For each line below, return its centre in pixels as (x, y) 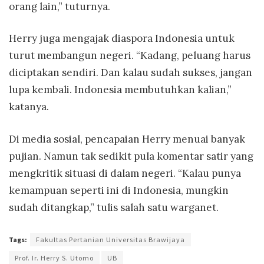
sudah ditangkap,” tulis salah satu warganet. (114, 207)
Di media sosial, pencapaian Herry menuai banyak (127, 139)
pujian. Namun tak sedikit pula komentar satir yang (131, 156)
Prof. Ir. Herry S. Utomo (54, 258)
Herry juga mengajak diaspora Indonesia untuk (122, 39)
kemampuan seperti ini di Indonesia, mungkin (119, 190)
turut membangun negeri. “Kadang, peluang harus (130, 56)
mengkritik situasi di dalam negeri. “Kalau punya (125, 173)
